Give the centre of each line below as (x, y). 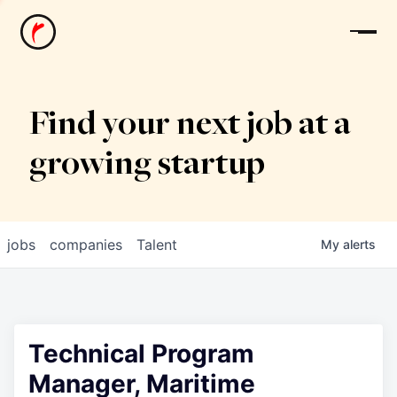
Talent (157, 245)
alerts (359, 244)
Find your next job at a (190, 126)
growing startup (147, 166)
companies (86, 245)
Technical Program (141, 354)
